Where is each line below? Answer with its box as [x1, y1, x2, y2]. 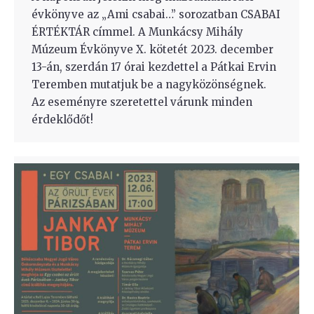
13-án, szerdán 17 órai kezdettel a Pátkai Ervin [32, 60, 276, 74]
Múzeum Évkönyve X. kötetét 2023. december [32, 42, 273, 56]
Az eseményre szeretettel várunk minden [32, 95, 252, 109]
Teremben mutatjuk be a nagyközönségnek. [32, 77, 266, 91]
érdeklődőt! [32, 112, 93, 126]
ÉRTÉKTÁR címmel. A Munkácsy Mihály [32, 25, 243, 39]
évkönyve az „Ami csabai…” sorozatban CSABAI [32, 7, 280, 21]
